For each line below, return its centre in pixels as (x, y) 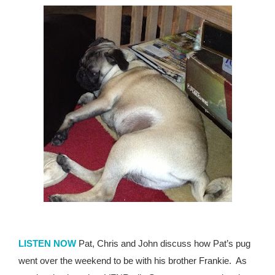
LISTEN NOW (47, 243)
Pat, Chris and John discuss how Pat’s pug (163, 243)
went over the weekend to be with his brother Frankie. (125, 261)
